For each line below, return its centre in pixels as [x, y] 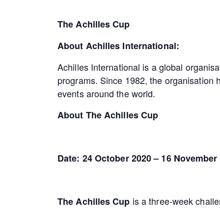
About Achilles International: [118, 45]
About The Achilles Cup [108, 115]
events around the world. [107, 93]
